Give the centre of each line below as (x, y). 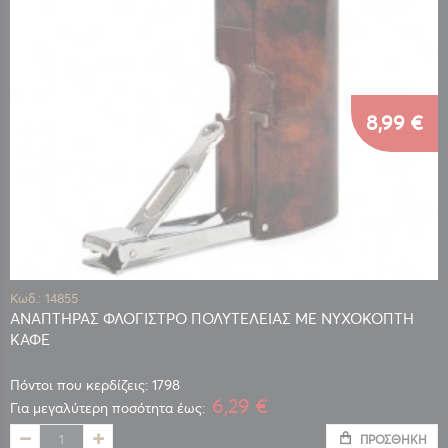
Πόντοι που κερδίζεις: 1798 (95, 385)
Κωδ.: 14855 (44, 298)
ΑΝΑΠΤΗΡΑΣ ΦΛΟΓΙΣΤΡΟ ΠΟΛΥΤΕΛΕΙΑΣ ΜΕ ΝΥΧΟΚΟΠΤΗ (212, 318)
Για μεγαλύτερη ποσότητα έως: (107, 407)
